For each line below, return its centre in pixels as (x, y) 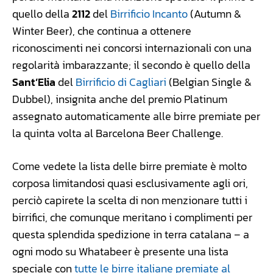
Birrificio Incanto (149, 13)
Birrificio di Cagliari (121, 82)
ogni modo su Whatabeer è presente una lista (120, 251)
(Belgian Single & (209, 82)
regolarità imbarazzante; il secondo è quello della (131, 65)
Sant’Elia (34, 82)
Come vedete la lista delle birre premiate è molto (129, 166)
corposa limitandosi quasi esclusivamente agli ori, (130, 183)
